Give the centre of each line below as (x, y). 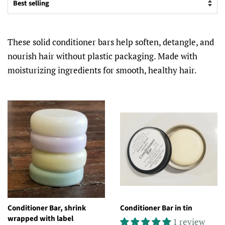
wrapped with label (40, 218)
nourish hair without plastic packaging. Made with (102, 56)
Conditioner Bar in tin (156, 208)
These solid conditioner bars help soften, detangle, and (111, 42)
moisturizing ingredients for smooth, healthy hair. (102, 70)
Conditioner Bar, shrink (47, 208)
